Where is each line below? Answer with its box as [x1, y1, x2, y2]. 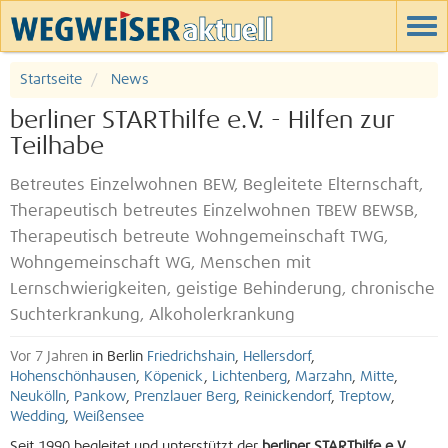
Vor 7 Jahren [10, 350, 88, 364]
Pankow [74, 390, 126, 404]
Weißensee [73, 410, 144, 424]
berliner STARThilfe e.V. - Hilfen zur [10, 109, 394, 133]
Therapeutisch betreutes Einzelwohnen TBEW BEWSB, [10, 204, 418, 219]
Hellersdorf [243, 350, 311, 364]
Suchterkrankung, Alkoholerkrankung [10, 308, 295, 323]
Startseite [20, 73, 82, 87]
